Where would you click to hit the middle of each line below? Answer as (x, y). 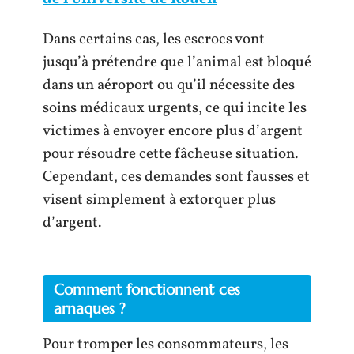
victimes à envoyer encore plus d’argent (173, 131)
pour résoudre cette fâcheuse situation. (170, 154)
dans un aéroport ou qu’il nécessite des (169, 85)
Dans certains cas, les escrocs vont (154, 40)
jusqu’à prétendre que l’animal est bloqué (177, 62)
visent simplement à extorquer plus (159, 200)
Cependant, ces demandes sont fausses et (176, 177)
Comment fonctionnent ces (147, 289)
